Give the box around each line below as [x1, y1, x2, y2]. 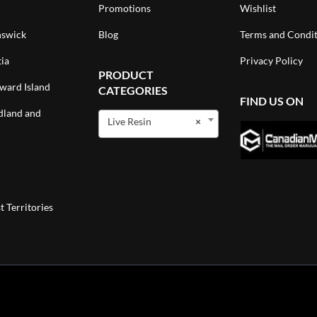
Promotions [98, 1, 151, 14]
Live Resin [108, 115, 151, 127]
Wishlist [240, 1, 276, 14]
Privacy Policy [240, 54, 303, 67]
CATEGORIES [98, 83, 168, 97]
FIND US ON [240, 93, 304, 108]
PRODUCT [98, 67, 154, 81]
